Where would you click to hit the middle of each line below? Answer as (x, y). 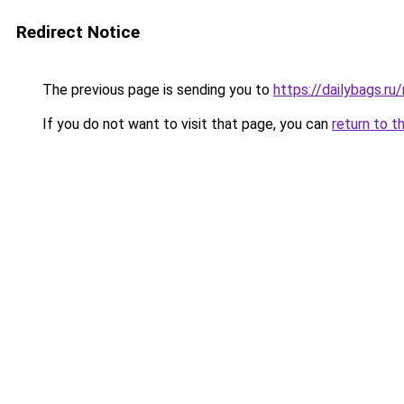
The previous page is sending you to (156, 90)
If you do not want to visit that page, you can (185, 124)
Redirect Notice (78, 32)
